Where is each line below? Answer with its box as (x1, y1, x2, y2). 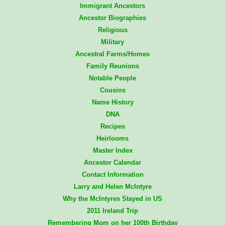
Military (101, 38, 124, 46)
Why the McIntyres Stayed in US (63, 195, 162, 203)
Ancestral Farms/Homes (75, 50, 150, 58)
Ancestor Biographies (79, 14, 146, 22)
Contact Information (81, 171, 144, 179)
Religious (97, 26, 128, 34)
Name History (91, 98, 134, 106)
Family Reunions (86, 62, 139, 70)
